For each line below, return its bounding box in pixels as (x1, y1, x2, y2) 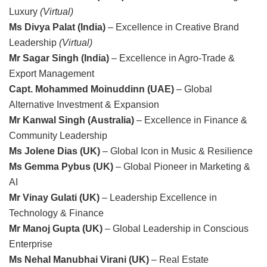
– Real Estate (149, 254, 209, 265)
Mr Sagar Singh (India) (9, 52, 109, 63)
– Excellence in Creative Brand (105, 21, 239, 32)
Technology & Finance (9, 207, 104, 218)
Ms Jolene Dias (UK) (9, 145, 100, 156)
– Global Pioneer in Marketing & (113, 161, 250, 172)
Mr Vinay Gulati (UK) (9, 192, 100, 203)
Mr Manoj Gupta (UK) (9, 223, 103, 234)
